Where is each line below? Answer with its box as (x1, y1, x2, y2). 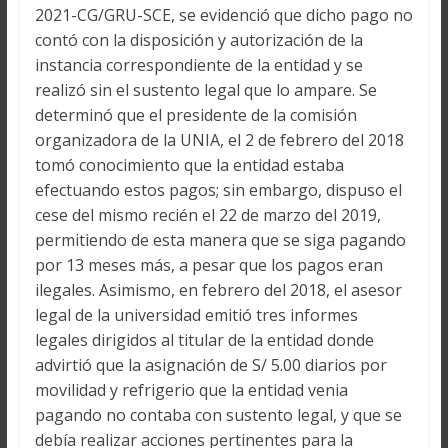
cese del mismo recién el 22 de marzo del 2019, (34, 203, 381, 226)
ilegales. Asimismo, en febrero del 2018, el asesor (34, 278, 402, 301)
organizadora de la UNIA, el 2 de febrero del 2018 (34, 128, 404, 151)
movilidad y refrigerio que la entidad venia (34, 378, 348, 401)
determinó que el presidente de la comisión (34, 103, 357, 126)
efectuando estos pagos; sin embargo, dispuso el (34, 178, 402, 201)
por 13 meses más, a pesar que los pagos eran (34, 253, 383, 276)
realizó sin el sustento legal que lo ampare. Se (34, 78, 377, 101)
